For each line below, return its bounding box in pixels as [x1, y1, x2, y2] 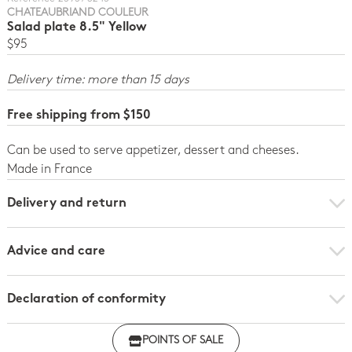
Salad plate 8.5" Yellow [6, 21, 147, 35]
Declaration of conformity [6, 293, 166, 306]
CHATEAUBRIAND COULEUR [6, 7, 148, 20]
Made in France [6, 163, 92, 177]
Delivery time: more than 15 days [6, 74, 189, 87]
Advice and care [6, 245, 105, 258]
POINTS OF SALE [142, 335, 223, 347]
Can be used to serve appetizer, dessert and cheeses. [6, 145, 299, 158]
